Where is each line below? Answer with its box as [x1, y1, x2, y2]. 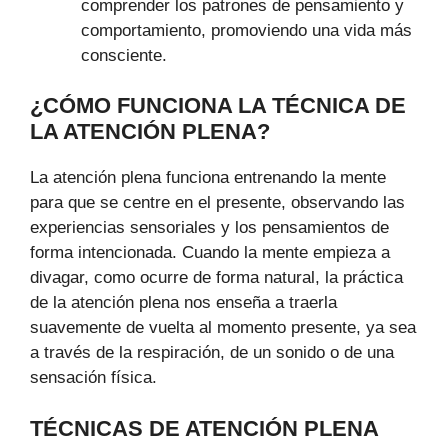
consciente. [81, 45, 167, 65]
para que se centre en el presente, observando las [30, 193, 405, 213]
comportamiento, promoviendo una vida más [81, 20, 412, 40]
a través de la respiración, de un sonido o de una [30, 343, 394, 363]
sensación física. [30, 368, 157, 388]
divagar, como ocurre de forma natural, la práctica [30, 268, 403, 288]
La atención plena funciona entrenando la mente [30, 168, 386, 188]
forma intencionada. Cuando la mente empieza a [30, 243, 390, 263]
